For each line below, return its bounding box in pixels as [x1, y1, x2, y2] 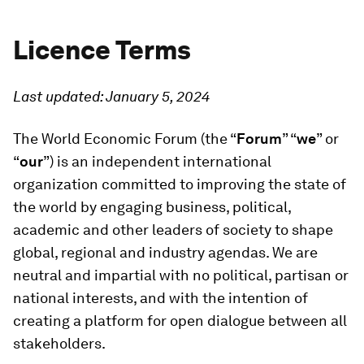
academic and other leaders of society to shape [13, 221, 333, 238]
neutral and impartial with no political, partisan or [13, 266, 349, 284]
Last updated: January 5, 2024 [13, 88, 210, 105]
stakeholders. [13, 335, 106, 352]
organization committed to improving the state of [13, 175, 346, 193]
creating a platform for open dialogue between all [13, 312, 347, 329]
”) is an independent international [43, 153, 271, 170]
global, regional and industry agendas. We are [13, 244, 318, 261]
